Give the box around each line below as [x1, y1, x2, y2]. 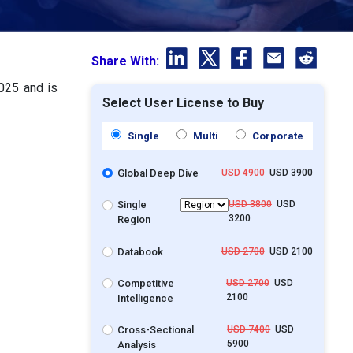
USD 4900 [221, 167, 265, 178]
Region [117, 214, 151, 226]
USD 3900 [264, 167, 313, 178]
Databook [117, 245, 164, 258]
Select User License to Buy [102, 95, 264, 110]
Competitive [117, 277, 175, 289]
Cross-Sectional [117, 324, 195, 336]
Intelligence [117, 292, 174, 304]
